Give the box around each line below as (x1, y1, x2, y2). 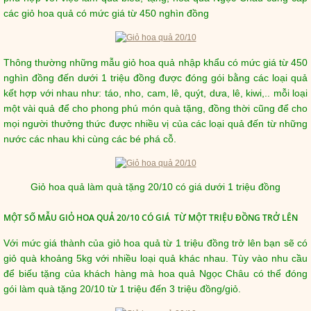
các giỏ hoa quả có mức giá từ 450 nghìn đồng (3, 7, 209, 19)
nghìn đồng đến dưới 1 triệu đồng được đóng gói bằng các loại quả (3, 72, 308, 83)
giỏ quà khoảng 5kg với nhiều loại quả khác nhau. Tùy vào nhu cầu (3, 253, 308, 264)
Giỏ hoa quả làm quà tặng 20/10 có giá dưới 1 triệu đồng (31, 181, 280, 193)
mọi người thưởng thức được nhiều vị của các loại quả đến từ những (3, 117, 308, 129)
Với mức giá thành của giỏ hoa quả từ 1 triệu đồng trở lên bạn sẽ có (3, 237, 308, 249)
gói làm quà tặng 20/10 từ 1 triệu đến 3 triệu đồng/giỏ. (3, 283, 241, 295)
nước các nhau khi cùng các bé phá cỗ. (3, 133, 176, 144)
